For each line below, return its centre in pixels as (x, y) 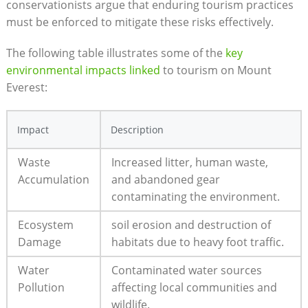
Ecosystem (45, 224)
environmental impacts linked (83, 70)
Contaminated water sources (186, 270)
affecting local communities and (194, 287)
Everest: (26, 87)
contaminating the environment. (195, 196)
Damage (39, 242)
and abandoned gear (165, 179)
